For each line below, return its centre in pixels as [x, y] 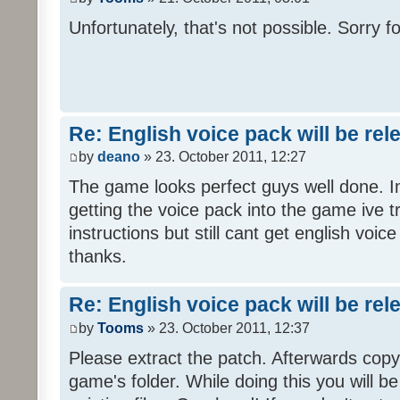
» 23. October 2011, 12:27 [223, 157]
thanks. [98, 257]
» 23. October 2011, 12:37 [227, 328]
